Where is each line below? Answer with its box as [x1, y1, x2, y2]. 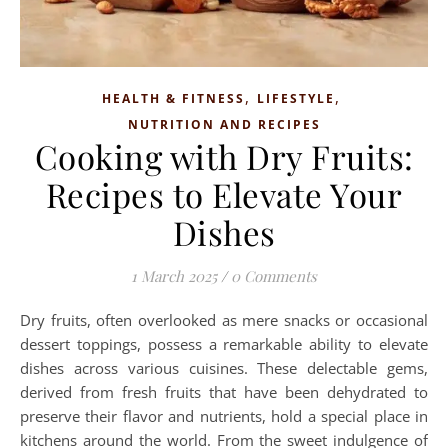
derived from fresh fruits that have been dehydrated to [20, 382, 428, 403]
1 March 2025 [131, 266, 217, 287]
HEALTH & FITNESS [101, 90, 245, 108]
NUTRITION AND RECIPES [127, 116, 321, 134]
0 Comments [231, 266, 317, 287]
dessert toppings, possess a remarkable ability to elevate [20, 334, 428, 355]
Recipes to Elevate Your [45, 172, 403, 217]
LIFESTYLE [256, 90, 335, 108]
